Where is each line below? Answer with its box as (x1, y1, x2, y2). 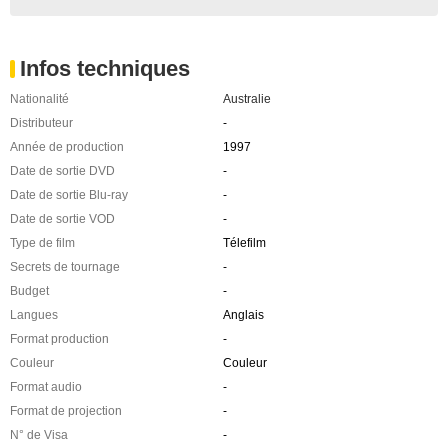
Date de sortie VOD (10, 212, 115, 226)
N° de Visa (10, 428, 68, 442)
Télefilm (222, 236, 266, 250)
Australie (222, 92, 271, 106)
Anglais (222, 308, 264, 322)
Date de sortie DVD (10, 164, 115, 178)
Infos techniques (20, 56, 190, 81)
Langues (10, 308, 58, 322)
